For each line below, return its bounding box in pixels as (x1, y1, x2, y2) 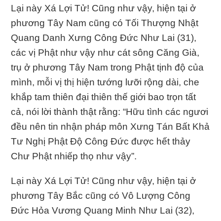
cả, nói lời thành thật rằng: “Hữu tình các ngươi (11, 106, 209, 117)
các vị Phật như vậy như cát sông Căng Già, (11, 47, 200, 58)
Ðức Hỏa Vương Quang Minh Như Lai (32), (11, 205, 195, 216)
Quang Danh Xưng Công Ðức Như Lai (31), (11, 32, 197, 43)
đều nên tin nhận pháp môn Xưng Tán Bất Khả (11, 121, 210, 132)
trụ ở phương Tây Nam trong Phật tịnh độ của (11, 62, 204, 73)
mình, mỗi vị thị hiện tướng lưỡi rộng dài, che (11, 76, 200, 87)
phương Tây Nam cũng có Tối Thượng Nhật (11, 17, 199, 28)
